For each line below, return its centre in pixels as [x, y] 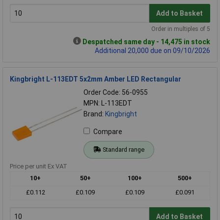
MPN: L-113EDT [108, 103]
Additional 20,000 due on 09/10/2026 [152, 51]
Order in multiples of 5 [181, 29]
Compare [108, 132]
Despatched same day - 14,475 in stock [146, 42]
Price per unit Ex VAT [39, 166]
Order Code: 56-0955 [116, 93]
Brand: [94, 114]
